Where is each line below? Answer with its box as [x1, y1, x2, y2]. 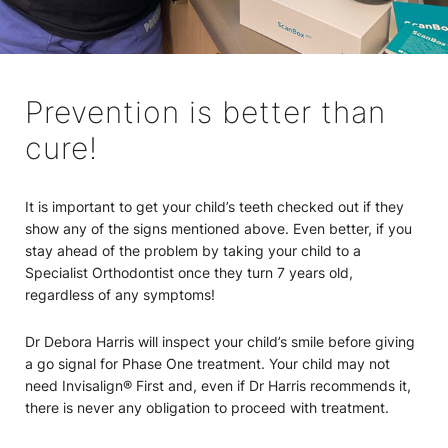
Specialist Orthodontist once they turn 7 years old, [25, 264, 353, 282]
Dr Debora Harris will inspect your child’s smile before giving [25, 333, 415, 351]
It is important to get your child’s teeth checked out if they [25, 198, 404, 216]
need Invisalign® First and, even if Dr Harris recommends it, [25, 377, 411, 395]
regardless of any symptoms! [25, 286, 215, 304]
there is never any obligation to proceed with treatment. [25, 399, 389, 417]
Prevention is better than [25, 94, 386, 131]
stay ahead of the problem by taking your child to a [25, 242, 361, 260]
